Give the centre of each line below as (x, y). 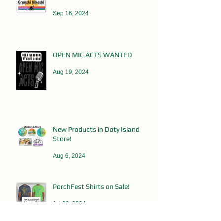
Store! (62, 138)
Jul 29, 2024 (69, 203)
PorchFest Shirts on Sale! (91, 186)
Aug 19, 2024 (71, 72)
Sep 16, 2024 (71, 13)
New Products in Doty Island (96, 129)
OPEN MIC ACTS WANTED (92, 55)
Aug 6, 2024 (69, 156)
